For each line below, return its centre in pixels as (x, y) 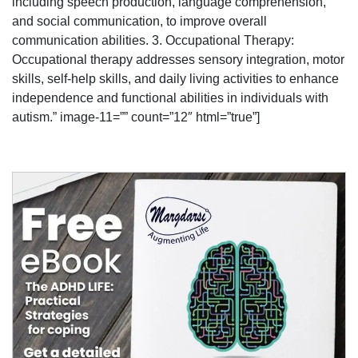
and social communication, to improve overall (139, 22)
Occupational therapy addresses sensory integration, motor (178, 60)
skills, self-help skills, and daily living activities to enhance (175, 79)
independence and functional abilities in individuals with (170, 98)
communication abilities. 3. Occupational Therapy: (153, 41)
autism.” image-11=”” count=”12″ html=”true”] (136, 117)
